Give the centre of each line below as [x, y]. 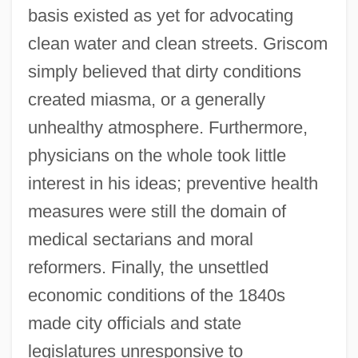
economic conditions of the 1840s [156, 295]
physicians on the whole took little [157, 155]
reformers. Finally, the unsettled [148, 267]
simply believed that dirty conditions [164, 71]
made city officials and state [134, 323]
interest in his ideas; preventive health [173, 183]
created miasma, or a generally [146, 99]
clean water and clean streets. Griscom [177, 43]
